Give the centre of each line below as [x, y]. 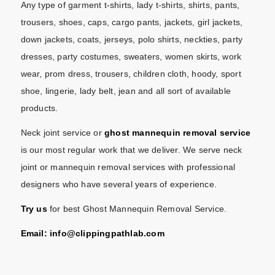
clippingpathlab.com [120, 233]
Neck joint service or [62, 133]
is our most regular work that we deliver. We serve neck [131, 150]
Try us [34, 209]
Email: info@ [48, 233]
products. [39, 108]
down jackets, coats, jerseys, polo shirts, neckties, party [132, 40]
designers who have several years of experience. [118, 184]
